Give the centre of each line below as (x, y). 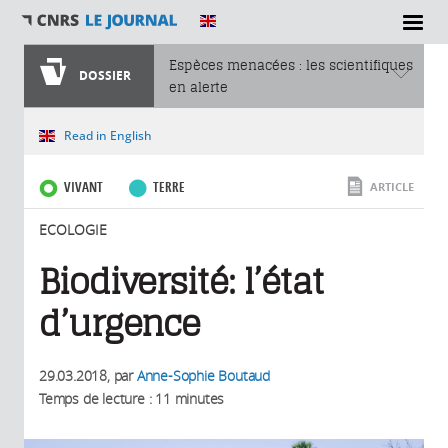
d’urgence (120, 324)
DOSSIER (105, 75)
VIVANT (83, 187)
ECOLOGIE (73, 229)
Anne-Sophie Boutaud (203, 375)
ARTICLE (392, 186)
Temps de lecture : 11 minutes (132, 398)
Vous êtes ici (68, 129)
